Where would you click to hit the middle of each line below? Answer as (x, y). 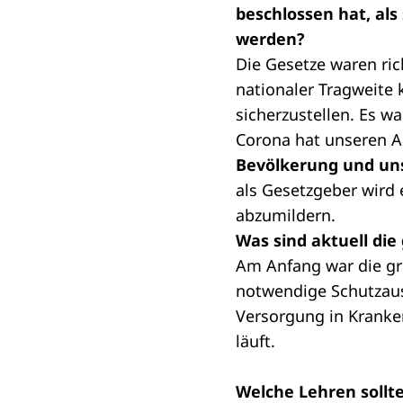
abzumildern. (286, 215)
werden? (270, 39)
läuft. (255, 341)
